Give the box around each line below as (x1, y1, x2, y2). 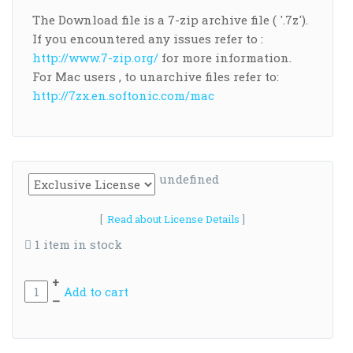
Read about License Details (107, 211, 240, 226)
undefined (159, 170, 219, 187)
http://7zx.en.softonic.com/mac (32, 87, 214, 103)
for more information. (158, 49, 292, 65)
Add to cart (64, 283, 128, 299)
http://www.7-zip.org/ (32, 49, 158, 65)
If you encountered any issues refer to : (32, 30, 263, 46)
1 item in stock (35, 236, 122, 252)
